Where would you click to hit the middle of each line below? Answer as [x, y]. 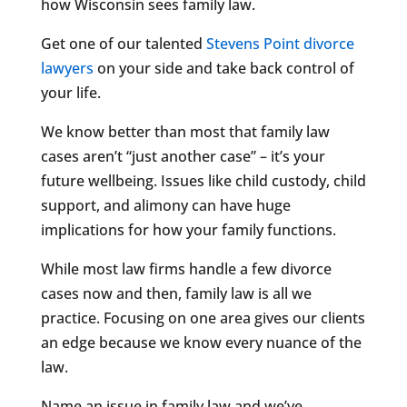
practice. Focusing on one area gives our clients [203, 318]
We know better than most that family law [185, 131]
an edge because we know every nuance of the [201, 342]
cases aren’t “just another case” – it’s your [183, 156]
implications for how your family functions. [188, 229]
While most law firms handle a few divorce [186, 268]
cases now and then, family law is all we [176, 293]
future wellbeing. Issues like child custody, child [203, 180]
